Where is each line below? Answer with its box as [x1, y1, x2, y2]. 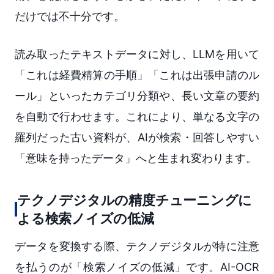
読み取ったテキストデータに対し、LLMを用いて [15, 47, 259, 61]
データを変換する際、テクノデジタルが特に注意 [15, 239, 259, 253]
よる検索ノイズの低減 [17, 210, 154, 226]
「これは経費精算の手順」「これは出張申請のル [15, 68, 259, 81]
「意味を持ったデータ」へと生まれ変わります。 [15, 151, 257, 165]
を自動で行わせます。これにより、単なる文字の [15, 109, 259, 123]
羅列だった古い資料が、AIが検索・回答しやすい [15, 130, 259, 144]
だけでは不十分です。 [15, 9, 125, 23]
